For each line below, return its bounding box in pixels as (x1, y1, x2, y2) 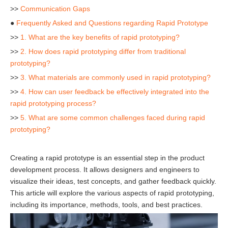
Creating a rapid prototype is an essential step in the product (10, 154, 205, 162)
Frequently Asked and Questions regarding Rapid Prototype (16, 19, 208, 27)
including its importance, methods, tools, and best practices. (10, 201, 203, 209)
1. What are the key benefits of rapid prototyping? (20, 33, 180, 41)
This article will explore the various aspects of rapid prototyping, (10, 189, 214, 197)
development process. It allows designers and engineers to (10, 165, 199, 174)
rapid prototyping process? (10, 99, 96, 107)
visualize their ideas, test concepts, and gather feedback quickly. (10, 177, 216, 185)
